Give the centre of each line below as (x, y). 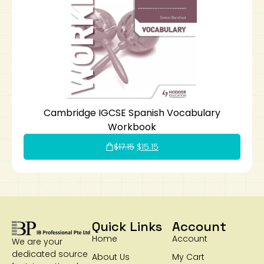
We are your (37, 242)
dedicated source (50, 254)
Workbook (132, 127)
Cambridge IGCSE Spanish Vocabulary (132, 113)
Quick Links (127, 227)
